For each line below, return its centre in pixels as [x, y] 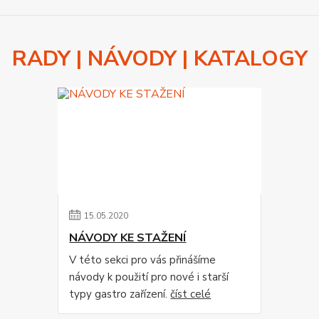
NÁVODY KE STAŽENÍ [128, 238]
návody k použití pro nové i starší [149, 277]
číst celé [191, 294]
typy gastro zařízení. [120, 294]
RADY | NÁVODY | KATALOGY [159, 59]
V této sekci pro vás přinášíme [143, 260]
